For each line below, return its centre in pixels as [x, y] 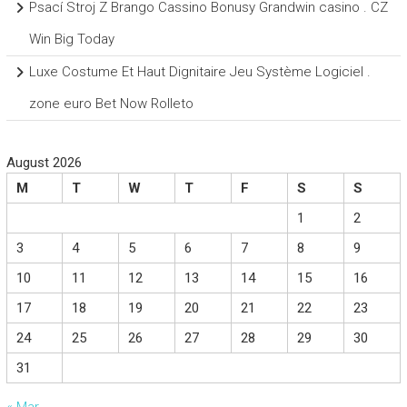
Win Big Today [71, 40]
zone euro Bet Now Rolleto [111, 104]
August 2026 [44, 163]
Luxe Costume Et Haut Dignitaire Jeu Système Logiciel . [199, 72]
